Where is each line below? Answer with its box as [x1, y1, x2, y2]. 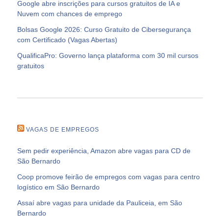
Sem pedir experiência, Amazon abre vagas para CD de [17, 146, 191, 155]
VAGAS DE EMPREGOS [26, 126, 99, 133]
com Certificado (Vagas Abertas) [17, 35, 117, 44]
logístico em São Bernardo [17, 183, 100, 191]
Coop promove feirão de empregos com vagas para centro [17, 172, 200, 181]
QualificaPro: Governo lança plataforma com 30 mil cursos [17, 51, 198, 59]
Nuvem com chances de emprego [17, 9, 122, 18]
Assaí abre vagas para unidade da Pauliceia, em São [17, 198, 182, 207]
